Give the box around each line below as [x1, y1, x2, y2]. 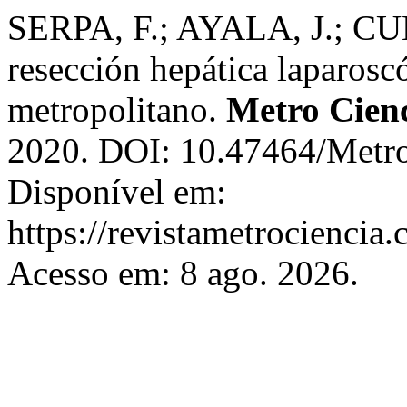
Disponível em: [7, 172, 226, 211]
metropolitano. [7, 90, 226, 129]
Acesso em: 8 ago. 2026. [7, 253, 359, 293]
